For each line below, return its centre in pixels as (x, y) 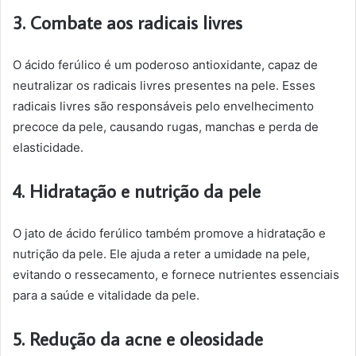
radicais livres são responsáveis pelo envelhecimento (163, 106)
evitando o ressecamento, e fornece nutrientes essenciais (176, 275)
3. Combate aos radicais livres (128, 22)
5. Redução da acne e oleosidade (138, 339)
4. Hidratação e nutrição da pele (137, 191)
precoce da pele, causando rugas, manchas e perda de (166, 127)
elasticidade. (48, 147)
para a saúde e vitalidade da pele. (106, 295)
